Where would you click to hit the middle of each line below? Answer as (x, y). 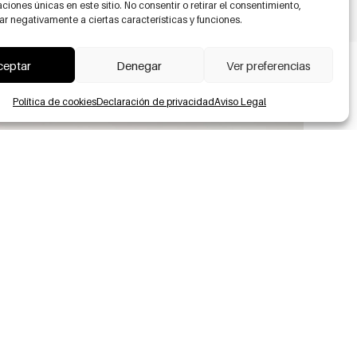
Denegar (139, 65)
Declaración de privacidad (155, 102)
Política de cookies (54, 102)
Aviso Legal (240, 102)
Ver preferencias (268, 65)
